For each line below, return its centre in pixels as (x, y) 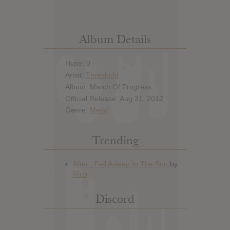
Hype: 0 (78, 63)
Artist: (75, 75)
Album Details (115, 39)
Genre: (77, 110)
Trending (115, 140)
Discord (115, 199)
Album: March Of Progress (108, 87)
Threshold (102, 75)
